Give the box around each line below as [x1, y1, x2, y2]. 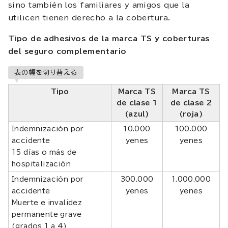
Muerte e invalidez [12, 198, 82, 206]
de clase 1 [116, 99, 158, 106]
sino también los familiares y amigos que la [8, 1, 190, 9]
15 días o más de [12, 148, 77, 156]
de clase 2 [170, 99, 212, 106]
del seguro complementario [8, 47, 127, 55]
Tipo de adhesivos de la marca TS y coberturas [8, 35, 210, 42]
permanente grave [12, 210, 82, 218]
